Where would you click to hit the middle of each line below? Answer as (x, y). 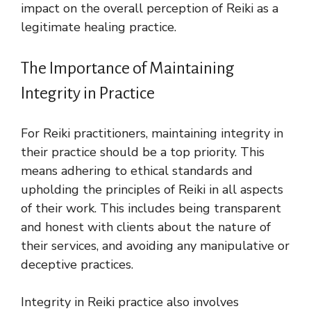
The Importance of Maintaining (128, 68)
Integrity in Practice (88, 93)
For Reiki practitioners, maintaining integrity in (152, 133)
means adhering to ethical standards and (137, 170)
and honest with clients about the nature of (146, 227)
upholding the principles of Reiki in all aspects (152, 189)
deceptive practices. (77, 264)
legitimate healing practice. (99, 27)
